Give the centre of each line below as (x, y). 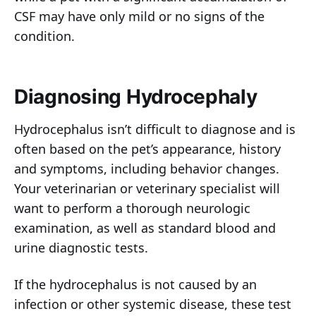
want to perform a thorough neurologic (132, 208)
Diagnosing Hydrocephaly (136, 97)
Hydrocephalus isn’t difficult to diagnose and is (155, 129)
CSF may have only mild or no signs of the (139, 17)
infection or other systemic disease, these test (153, 304)
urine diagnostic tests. (81, 248)
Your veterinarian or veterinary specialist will (147, 189)
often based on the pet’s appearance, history (147, 149)
